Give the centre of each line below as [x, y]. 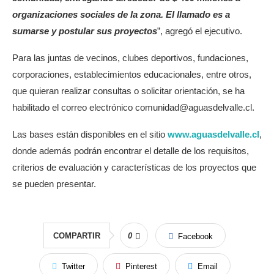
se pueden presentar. [54, 184]
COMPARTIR [77, 236]
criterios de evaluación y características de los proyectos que [134, 167]
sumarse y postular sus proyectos [85, 31]
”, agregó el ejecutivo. [200, 31]
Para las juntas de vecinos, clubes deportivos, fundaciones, [130, 58]
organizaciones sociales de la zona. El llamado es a [121, 14]
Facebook [195, 236]
